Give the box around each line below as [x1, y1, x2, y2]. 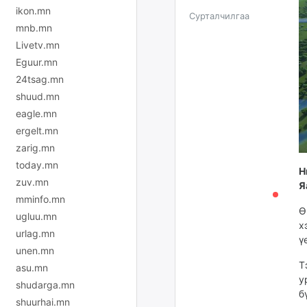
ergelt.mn [16, 124, 58, 136]
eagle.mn [16, 107, 57, 119]
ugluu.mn [16, 210, 57, 222]
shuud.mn [16, 90, 60, 102]
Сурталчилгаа [189, 10, 249, 21]
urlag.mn [16, 227, 55, 239]
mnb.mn [16, 21, 52, 34]
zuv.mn [16, 175, 49, 188]
